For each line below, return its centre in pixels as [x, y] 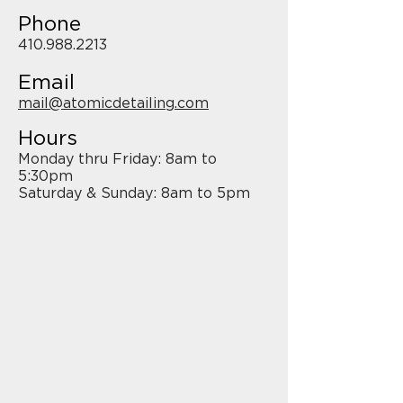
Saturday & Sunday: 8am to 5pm [134, 193]
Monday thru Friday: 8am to [117, 158]
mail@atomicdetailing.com [113, 103]
